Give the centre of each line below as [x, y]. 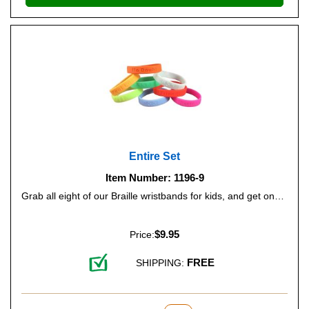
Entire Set [154, 156]
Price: [142, 235]
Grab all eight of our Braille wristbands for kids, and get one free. [279, 196]
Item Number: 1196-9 [154, 178]
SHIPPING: [161, 263]
